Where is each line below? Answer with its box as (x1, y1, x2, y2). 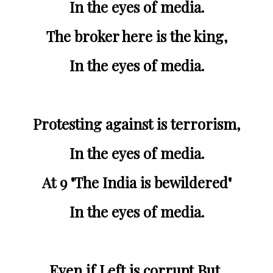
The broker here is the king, (54, 26, 227, 46)
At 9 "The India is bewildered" (51, 172, 232, 192)
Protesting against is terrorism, (41, 113, 240, 133)
